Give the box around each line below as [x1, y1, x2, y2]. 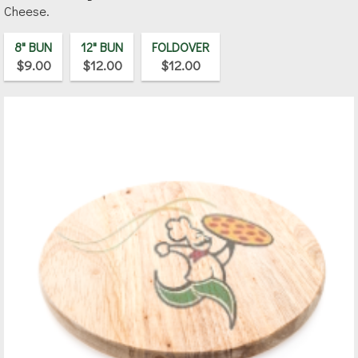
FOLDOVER [152, 38, 209, 56]
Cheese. [4, 2, 50, 20]
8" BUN [14, 38, 52, 56]
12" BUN [81, 38, 123, 56]
